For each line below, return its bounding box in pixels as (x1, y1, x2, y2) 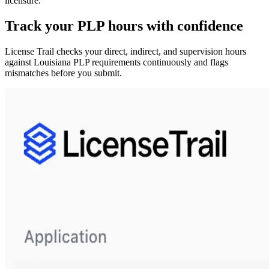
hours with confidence (104, 18, 243, 34)
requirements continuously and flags (89, 57, 228, 68)
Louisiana (34, 57, 71, 68)
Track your (5, 18, 77, 34)
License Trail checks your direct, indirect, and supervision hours (5, 46, 246, 57)
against (5, 57, 34, 68)
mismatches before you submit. (5, 68, 122, 79)
